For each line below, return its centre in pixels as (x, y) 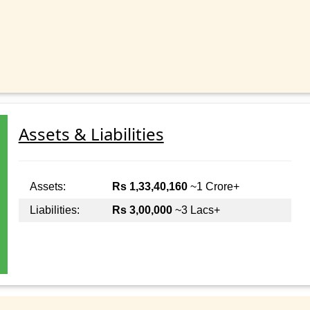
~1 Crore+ (213, 187)
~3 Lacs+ (196, 210)
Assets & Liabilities (91, 134)
